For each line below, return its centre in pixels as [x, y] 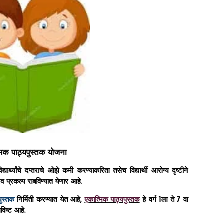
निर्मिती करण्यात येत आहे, [49, 200]
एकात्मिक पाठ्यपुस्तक [112, 200]
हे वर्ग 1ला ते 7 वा [164, 200]
